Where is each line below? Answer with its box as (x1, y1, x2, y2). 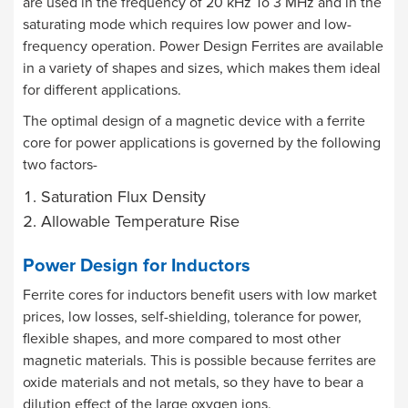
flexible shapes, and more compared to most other (23, 329, 341, 348)
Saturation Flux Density (41, 186, 206, 207)
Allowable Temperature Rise (41, 210, 240, 231)
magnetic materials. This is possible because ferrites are (23, 351, 376, 370)
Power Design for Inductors (23, 256, 250, 275)
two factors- (23, 155, 97, 174)
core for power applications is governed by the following (23, 133, 381, 152)
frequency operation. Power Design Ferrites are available (23, 36, 383, 56)
